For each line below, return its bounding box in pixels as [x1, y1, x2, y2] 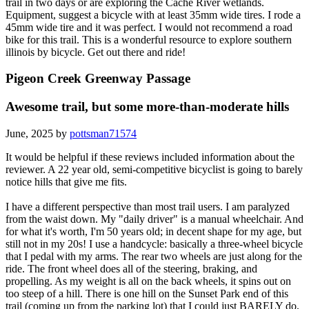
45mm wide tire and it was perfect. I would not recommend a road [6, 21, 292, 33]
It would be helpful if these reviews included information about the [6, 150, 295, 163]
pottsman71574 [70, 127, 137, 139]
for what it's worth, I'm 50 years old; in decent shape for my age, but [6, 225, 301, 237]
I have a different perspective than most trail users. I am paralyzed [6, 200, 290, 212]
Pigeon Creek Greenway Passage [6, 71, 190, 86]
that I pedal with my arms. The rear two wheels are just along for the [6, 250, 302, 262]
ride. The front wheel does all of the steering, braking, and [6, 262, 257, 275]
